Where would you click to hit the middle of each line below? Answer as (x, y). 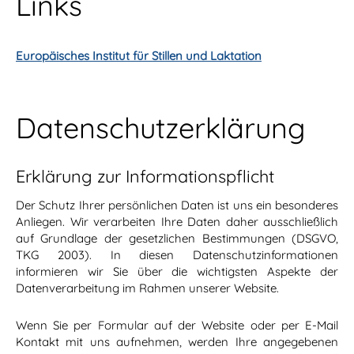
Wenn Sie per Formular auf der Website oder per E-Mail (177, 326)
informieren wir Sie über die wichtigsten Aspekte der (177, 272)
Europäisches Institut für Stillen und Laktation (139, 56)
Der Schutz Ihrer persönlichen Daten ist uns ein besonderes (177, 205)
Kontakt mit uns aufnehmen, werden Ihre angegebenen (177, 342)
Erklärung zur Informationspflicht (145, 176)
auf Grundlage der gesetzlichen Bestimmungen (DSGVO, (177, 239)
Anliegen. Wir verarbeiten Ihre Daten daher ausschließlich (177, 222)
